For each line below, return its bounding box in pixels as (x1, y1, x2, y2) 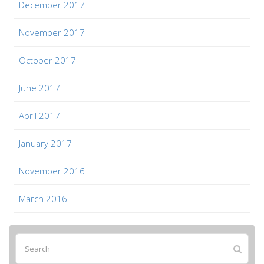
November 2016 (19, 164, 85, 177)
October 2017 (19, 54, 76, 66)
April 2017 (19, 109, 60, 121)
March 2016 (19, 192, 67, 204)
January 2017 (19, 137, 72, 149)
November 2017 (19, 26, 85, 38)
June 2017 (19, 81, 60, 94)
